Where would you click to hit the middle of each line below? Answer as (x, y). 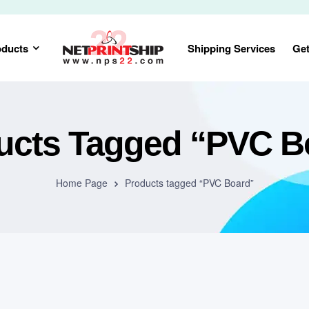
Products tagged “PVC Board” (189, 183)
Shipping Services (232, 48)
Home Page (81, 183)
